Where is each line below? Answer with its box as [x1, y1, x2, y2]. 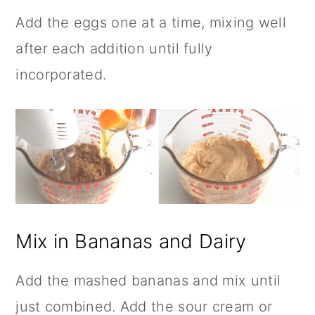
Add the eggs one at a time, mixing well [15, 14, 287, 32]
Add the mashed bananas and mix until [15, 271, 281, 289]
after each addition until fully [15, 40, 213, 58]
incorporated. [15, 66, 107, 84]
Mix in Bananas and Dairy [15, 229, 247, 253]
